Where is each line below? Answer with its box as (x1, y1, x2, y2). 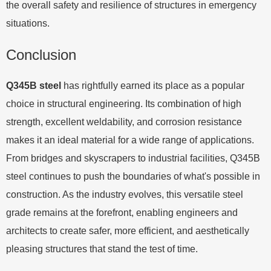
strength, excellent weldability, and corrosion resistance (6, 116, 242, 127)
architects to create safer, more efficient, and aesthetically (6, 225, 249, 236)
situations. (6, 18, 50, 28)
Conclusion (6, 46, 76, 63)
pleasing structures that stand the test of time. (6, 243, 198, 254)
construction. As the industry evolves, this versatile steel (6, 189, 243, 200)
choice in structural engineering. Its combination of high (6, 98, 241, 109)
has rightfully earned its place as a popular (64, 80, 244, 91)
